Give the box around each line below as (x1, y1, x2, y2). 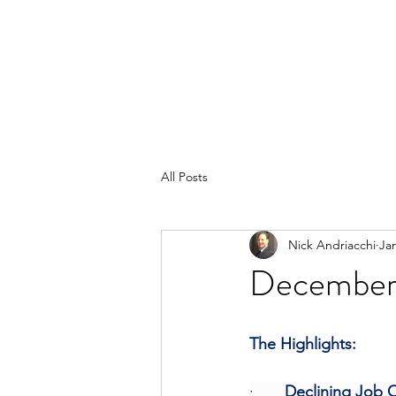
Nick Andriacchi (288, 236, 376, 253)
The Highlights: (249, 334, 356, 354)
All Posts (161, 168, 208, 185)
